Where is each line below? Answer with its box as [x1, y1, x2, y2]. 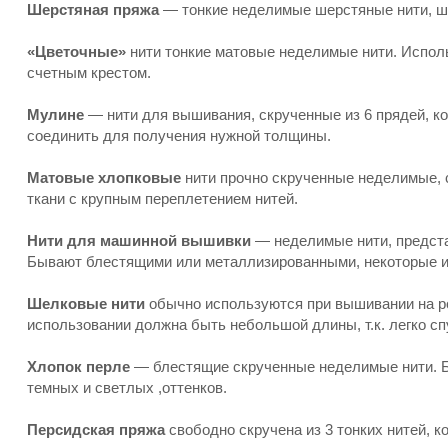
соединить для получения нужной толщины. [27, 127, 331, 144]
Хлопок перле [27, 358, 130, 375]
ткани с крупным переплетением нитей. [27, 190, 298, 207]
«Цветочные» [27, 43, 126, 60]
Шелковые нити [27, 295, 145, 312]
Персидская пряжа [27, 421, 165, 438]
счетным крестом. [27, 64, 151, 81]
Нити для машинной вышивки [27, 232, 251, 249]
